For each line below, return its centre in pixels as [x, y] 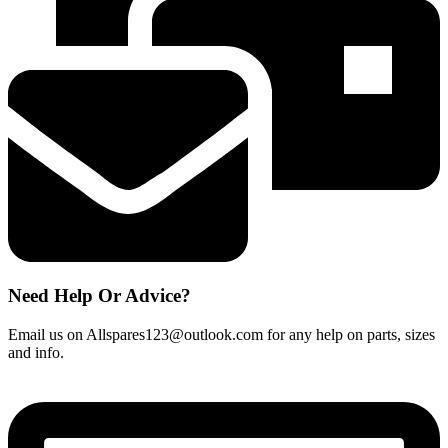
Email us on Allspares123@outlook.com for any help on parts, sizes [221, 334]
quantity [32, 31]
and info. [36, 352]
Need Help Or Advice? [99, 295]
